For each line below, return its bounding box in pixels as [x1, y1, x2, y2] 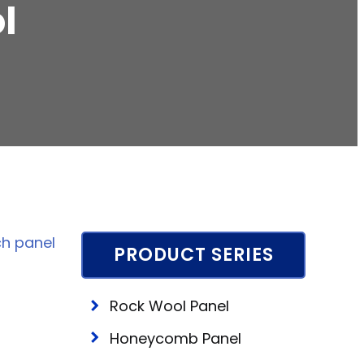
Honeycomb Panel [110, 327, 241, 349]
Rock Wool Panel [110, 296, 229, 316]
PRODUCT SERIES [113, 242, 274, 267]
